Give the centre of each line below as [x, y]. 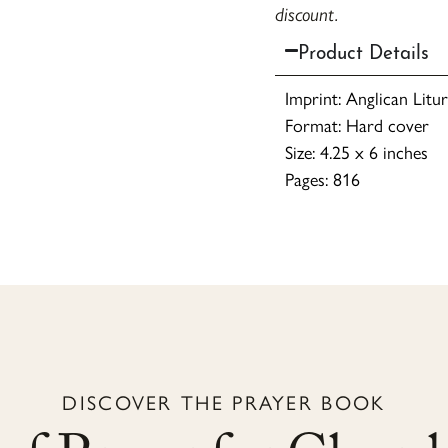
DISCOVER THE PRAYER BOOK [224, 403]
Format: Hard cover [356, 125]
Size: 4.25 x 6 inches [356, 152]
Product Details [363, 50]
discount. [306, 13]
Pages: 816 [322, 179]
